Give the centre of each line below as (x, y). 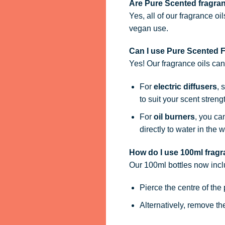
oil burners (174, 117)
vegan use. (148, 28)
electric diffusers (185, 87)
